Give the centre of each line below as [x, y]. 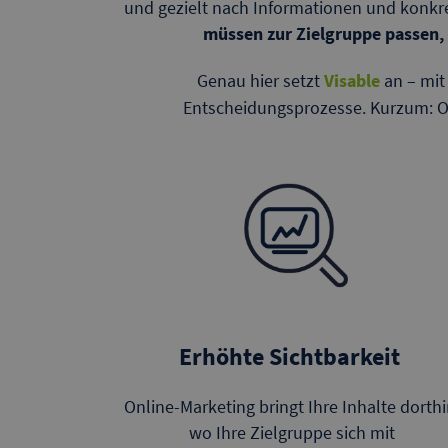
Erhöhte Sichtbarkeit [292, 356]
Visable [352, 80]
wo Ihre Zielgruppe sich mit [292, 432]
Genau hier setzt [260, 80]
